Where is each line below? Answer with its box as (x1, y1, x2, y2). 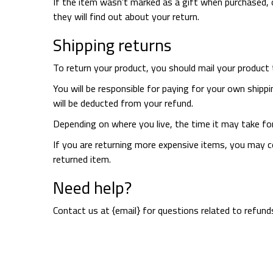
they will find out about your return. (53, 7, 199, 26)
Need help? (53, 172, 132, 204)
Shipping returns (53, 29, 171, 61)
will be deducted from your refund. (53, 94, 193, 112)
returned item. (53, 150, 111, 168)
